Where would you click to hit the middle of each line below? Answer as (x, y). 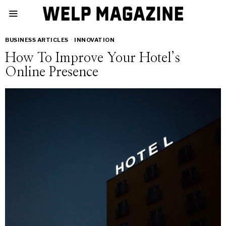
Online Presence (52, 72)
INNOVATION (94, 40)
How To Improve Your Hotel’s (93, 58)
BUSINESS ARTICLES (37, 40)
